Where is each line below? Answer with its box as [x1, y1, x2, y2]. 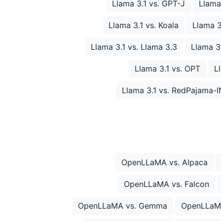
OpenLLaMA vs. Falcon [124, 179, 209, 189]
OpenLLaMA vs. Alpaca [121, 157, 208, 168]
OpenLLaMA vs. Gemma [78, 201, 167, 211]
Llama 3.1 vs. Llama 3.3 [90, 42, 177, 52]
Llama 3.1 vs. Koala [109, 20, 179, 31]
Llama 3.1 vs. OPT [135, 64, 200, 74]
